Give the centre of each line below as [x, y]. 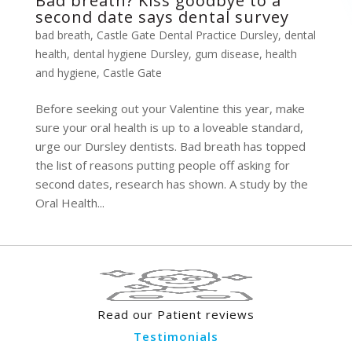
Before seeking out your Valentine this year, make [170, 108]
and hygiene [66, 73]
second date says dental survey [162, 17]
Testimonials [176, 336]
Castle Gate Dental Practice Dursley [187, 35]
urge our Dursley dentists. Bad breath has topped [170, 146]
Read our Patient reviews [176, 314]
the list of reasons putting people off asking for [162, 165]
